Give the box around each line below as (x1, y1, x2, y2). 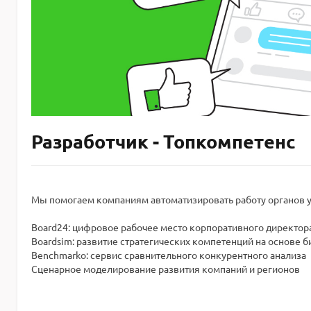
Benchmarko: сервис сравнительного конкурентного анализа (31, 249, 306, 262)
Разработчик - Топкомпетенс (31, 129, 296, 153)
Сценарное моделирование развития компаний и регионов (31, 262, 300, 276)
